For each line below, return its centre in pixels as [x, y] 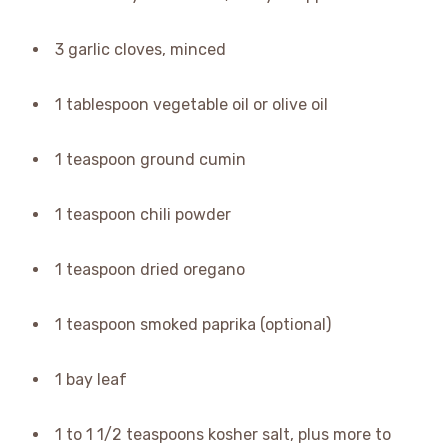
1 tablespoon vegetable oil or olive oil [191, 105]
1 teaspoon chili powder [142, 215]
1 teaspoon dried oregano [149, 270]
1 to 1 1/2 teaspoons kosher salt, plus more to [222, 435]
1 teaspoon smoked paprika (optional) [192, 325]
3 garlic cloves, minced [140, 50]
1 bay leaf [90, 380]
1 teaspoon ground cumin [150, 160]
